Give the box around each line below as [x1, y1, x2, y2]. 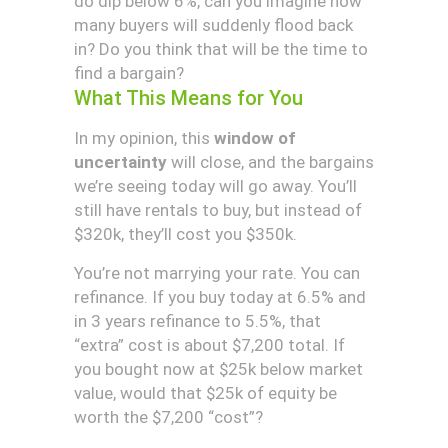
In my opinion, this [74, 128, 214, 148]
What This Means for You [74, 86, 303, 110]
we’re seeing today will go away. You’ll [74, 176, 357, 196]
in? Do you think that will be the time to [74, 39, 368, 59]
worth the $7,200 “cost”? [74, 407, 263, 427]
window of [214, 128, 296, 148]
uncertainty [74, 152, 167, 172]
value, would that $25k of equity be [74, 383, 337, 403]
